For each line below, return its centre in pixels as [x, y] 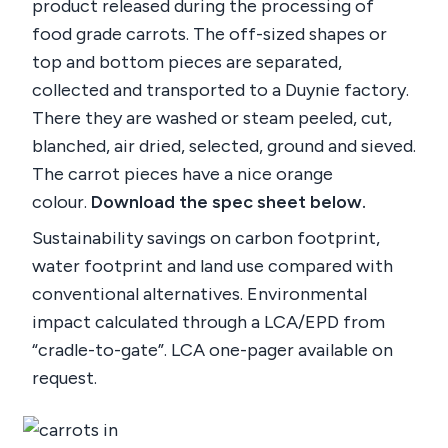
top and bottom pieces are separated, [187, 62]
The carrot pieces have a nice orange [182, 174]
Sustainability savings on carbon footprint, [206, 238]
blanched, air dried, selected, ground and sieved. [224, 146]
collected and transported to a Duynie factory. [220, 90]
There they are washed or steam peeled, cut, [212, 118]
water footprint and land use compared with [212, 266]
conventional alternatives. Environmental [199, 294]
